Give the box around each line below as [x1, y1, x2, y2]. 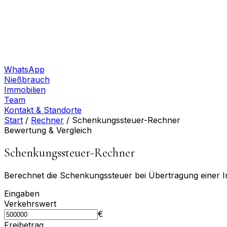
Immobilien [4, 85, 46, 95]
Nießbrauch [4, 74, 50, 85]
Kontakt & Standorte [4, 105, 82, 115]
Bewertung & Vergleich [4, 125, 92, 135]
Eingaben [4, 188, 40, 199]
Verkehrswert [4, 198, 56, 209]
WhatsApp [4, 64, 45, 74]
